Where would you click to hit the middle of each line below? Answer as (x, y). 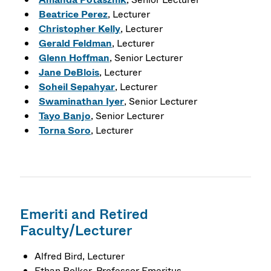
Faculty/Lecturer (76, 231)
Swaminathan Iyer (82, 102)
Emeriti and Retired (84, 215)
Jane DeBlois (69, 73)
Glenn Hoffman (74, 58)
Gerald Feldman (76, 44)
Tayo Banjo (65, 116)
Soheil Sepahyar (77, 87)
